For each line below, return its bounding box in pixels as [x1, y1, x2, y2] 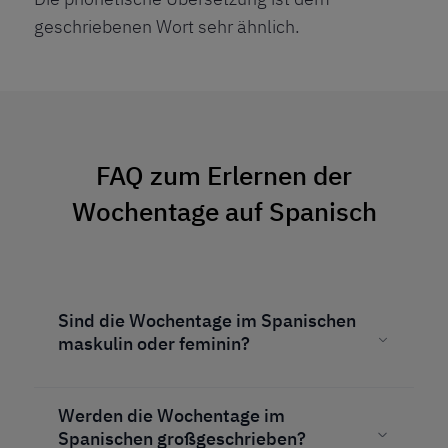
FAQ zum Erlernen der [96, 158, 352, 193]
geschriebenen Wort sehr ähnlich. [34, 15, 300, 39]
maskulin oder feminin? [58, 332, 250, 356]
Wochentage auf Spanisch [71, 194, 377, 229]
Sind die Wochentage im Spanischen [58, 309, 356, 333]
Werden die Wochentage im [58, 404, 285, 428]
